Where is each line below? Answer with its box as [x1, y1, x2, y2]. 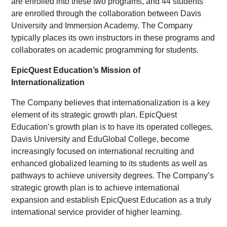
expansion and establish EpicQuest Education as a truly [11, 196, 212, 204]
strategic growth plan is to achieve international [11, 183, 180, 192]
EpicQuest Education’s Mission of [11, 66, 141, 74]
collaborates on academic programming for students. [11, 46, 201, 54]
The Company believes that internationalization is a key [11, 98, 210, 107]
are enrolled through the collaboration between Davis [11, 9, 202, 18]
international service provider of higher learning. [11, 208, 182, 216]
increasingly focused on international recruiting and [11, 147, 195, 156]
